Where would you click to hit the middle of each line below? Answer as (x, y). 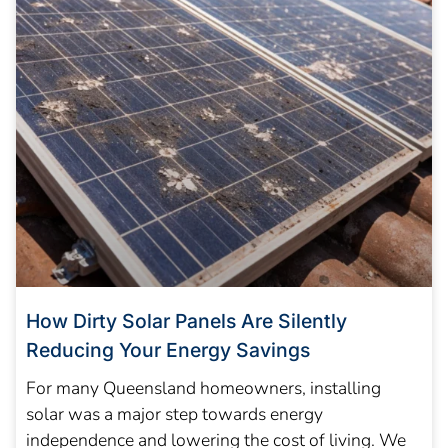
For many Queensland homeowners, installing (203, 388)
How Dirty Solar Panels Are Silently (186, 321)
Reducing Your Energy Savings (168, 350)
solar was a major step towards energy (174, 414)
